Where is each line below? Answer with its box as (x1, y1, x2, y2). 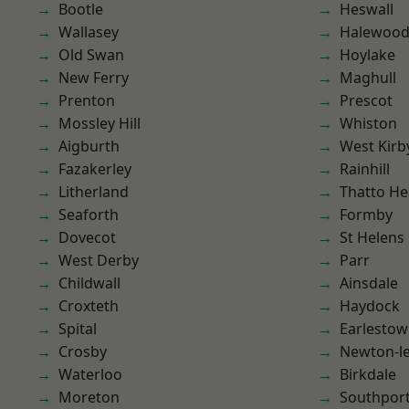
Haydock (340, 296, 400, 316)
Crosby (58, 341, 107, 362)
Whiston (340, 113, 397, 133)
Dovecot (58, 227, 116, 247)
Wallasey (58, 22, 119, 42)
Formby (340, 204, 393, 225)
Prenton (58, 90, 115, 110)
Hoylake (340, 45, 395, 65)
